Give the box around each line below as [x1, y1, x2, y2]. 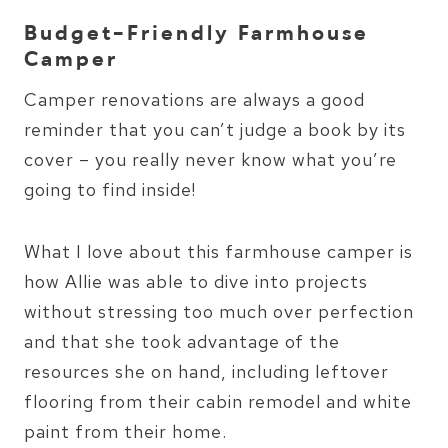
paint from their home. [24, 419, 227, 443]
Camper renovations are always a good [24, 87, 365, 111]
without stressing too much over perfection [24, 299, 414, 323]
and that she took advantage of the [24, 329, 340, 353]
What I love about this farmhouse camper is [24, 239, 413, 263]
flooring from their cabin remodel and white [24, 389, 412, 413]
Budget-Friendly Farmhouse [24, 19, 369, 50]
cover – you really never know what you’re [24, 147, 397, 171]
